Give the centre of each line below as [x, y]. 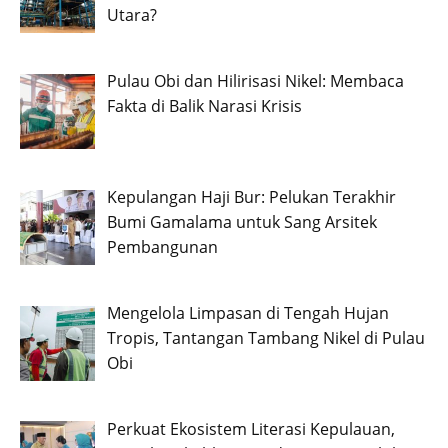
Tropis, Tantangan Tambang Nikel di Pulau [266, 337]
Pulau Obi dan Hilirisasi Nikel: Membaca [255, 81]
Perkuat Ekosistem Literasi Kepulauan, [251, 428]
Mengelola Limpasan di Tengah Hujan [248, 312]
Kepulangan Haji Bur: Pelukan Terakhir [251, 197]
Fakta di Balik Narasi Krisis [204, 106]
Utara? [132, 15]
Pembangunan [162, 247]
